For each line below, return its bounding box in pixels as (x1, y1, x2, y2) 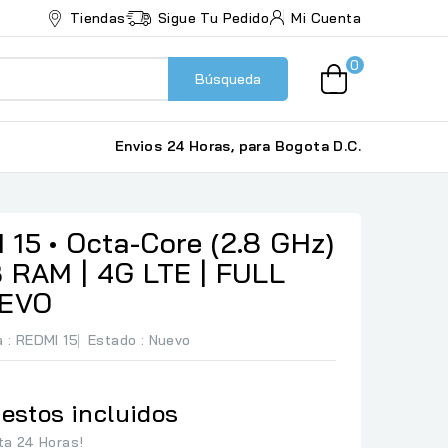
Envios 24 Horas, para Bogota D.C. (114, 137, 361, 155)
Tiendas (69, 8, 126, 27)
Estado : (88, 331, 145, 349)
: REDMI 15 (8, 331, 79, 349)
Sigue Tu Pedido (157, 8, 269, 27)
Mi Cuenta (291, 9, 361, 27)
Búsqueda (195, 70, 262, 88)
